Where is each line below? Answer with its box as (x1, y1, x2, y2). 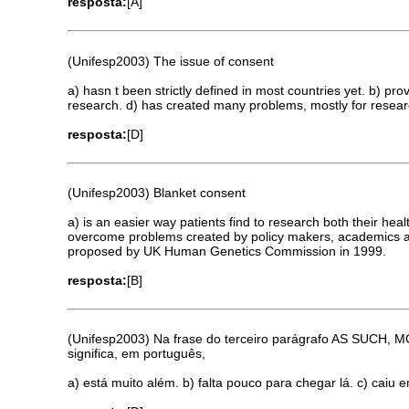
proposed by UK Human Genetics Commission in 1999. (68, 243, 387, 258)
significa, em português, (68, 346, 206, 362)
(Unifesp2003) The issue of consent (68, 53, 275, 68)
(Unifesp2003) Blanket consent (68, 184, 246, 200)
